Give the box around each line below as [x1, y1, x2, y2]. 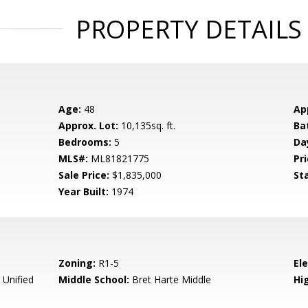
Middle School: [58, 273, 130, 286]
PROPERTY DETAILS [75, 12, 302, 46]
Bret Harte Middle [129, 273, 212, 286]
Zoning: [58, 256, 96, 269]
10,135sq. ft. [118, 119, 176, 132]
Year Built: [58, 185, 109, 198]
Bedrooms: [58, 135, 112, 148]
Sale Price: [58, 168, 110, 181]
